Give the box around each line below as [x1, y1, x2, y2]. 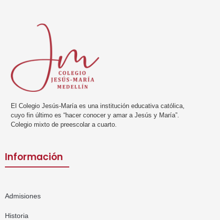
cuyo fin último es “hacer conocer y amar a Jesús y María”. [11, 111, 179, 119]
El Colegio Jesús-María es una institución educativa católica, [11, 102, 185, 110]
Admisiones [5, 192, 41, 200]
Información [5, 150, 63, 164]
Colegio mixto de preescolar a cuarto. [11, 121, 117, 129]
